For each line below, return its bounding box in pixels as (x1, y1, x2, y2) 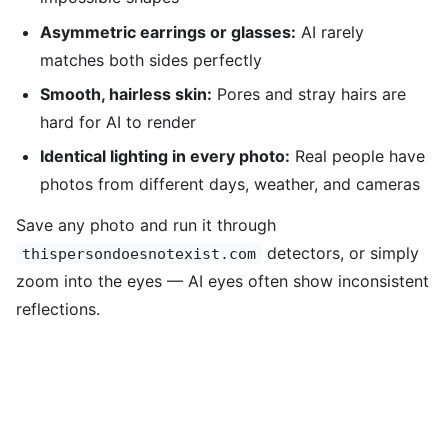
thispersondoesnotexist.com (22, 245, 256, 263)
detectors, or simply (262, 243, 419, 264)
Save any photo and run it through (16, 215, 276, 236)
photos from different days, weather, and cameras (40, 174, 420, 195)
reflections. (16, 299, 100, 320)
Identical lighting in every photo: (40, 146, 290, 167)
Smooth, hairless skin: (40, 84, 212, 105)
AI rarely (296, 21, 364, 42)
